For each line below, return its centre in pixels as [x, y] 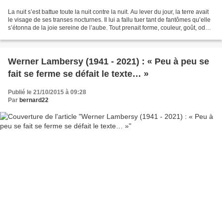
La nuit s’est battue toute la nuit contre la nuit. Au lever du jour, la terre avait [108, 12]
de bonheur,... [26, 35]
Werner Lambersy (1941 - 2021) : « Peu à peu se [109, 61]
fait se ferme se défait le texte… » [78, 74]
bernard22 [34, 100]
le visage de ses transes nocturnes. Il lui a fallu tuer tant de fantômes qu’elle [109, 20]
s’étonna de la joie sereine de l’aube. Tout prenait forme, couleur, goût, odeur [111, 28]
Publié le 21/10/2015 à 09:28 [47, 92]
